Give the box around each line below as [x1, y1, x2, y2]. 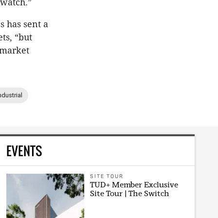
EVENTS [6, 141, 42, 160]
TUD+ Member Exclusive [90, 180, 178, 189]
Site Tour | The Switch [90, 188, 169, 198]
